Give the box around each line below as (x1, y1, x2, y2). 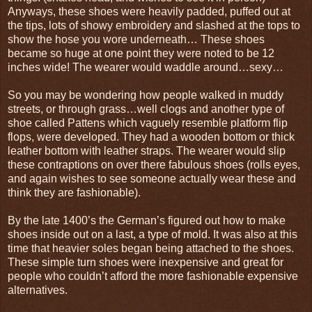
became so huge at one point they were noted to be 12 (8, 47, 274, 59)
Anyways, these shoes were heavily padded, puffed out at (8, 5, 290, 17)
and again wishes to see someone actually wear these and (8, 172, 296, 185)
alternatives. (8, 283, 68, 296)
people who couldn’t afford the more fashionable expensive (8, 270, 298, 282)
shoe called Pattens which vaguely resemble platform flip (8, 116, 288, 129)
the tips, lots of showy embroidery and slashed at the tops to (8, 19, 300, 31)
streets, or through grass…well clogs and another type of (8, 102, 284, 115)
